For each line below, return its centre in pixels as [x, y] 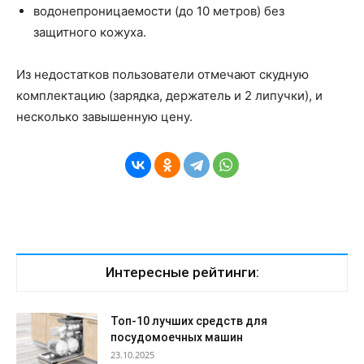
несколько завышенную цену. [104, 117]
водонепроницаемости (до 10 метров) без [159, 11]
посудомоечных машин [177, 338]
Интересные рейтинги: [182, 273]
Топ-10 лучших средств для [189, 321]
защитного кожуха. [90, 32]
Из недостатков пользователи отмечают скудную [162, 75]
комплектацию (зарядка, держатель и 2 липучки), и [169, 96]
